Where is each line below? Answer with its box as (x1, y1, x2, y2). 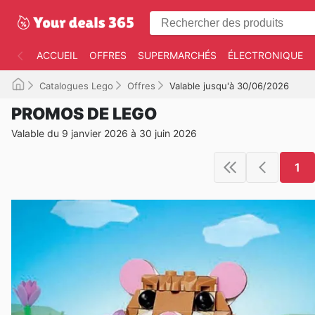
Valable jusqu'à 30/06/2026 (169, 80, 289, 91)
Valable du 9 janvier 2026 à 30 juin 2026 (11, 127, 197, 139)
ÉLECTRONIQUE (228, 49, 303, 61)
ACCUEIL (37, 49, 78, 61)
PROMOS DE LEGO (11, 104, 157, 124)
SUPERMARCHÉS (138, 49, 217, 61)
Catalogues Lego (39, 80, 113, 91)
